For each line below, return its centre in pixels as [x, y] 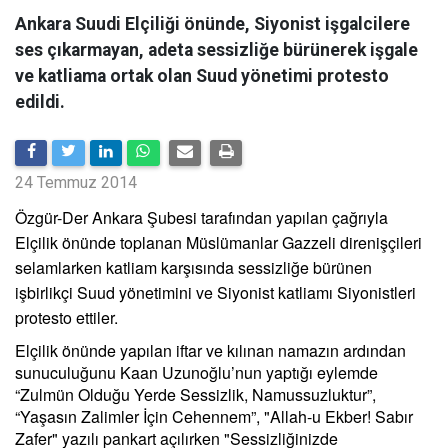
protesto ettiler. [66, 317]
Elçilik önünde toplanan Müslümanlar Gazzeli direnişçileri [218, 242]
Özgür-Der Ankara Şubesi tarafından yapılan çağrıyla [201, 217]
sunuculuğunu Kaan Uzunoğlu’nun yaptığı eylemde [196, 372]
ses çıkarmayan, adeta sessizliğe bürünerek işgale [216, 50]
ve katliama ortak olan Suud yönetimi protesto [202, 76]
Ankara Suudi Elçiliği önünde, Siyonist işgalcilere [212, 24]
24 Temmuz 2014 [76, 182]
